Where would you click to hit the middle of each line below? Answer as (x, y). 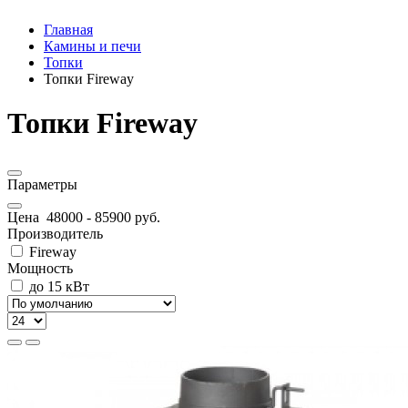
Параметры (42, 184)
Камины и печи (92, 46)
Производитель (55, 233)
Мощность (40, 268)
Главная (68, 30)
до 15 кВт (57, 286)
